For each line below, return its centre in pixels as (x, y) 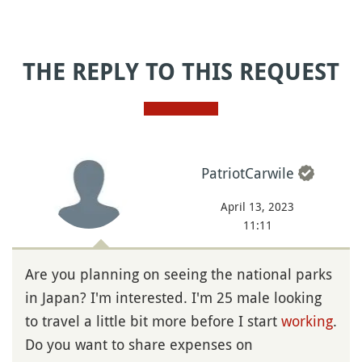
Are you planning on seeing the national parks (179, 274)
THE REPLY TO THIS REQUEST (181, 72)
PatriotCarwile (247, 173)
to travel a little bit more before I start (153, 320)
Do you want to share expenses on (139, 344)
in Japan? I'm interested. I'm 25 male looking (173, 297)
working (307, 320)
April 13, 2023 (257, 206)
